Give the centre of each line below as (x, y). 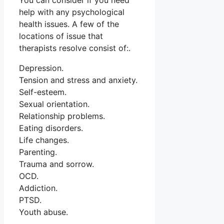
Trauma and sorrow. (56, 164)
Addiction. (38, 188)
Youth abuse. (43, 212)
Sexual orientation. (54, 104)
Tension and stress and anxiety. (78, 80)
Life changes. (44, 140)
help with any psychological (72, 12)
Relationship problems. (62, 116)
